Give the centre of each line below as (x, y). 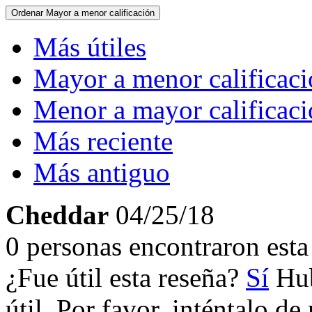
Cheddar (57, 215)
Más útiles (90, 47)
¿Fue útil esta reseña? (126, 278)
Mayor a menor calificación (100, 13)
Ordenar (29, 13)
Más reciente (103, 141)
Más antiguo (102, 172)
